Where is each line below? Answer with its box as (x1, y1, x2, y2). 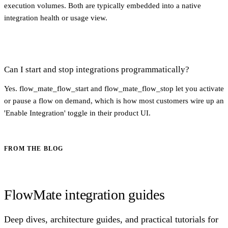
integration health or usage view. (4, 13, 107, 22)
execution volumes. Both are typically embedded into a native (4, 1, 201, 10)
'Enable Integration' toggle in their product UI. (4, 108, 151, 117)
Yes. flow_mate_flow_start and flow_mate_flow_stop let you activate (4, 84, 224, 93)
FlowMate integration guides (4, 186, 165, 203)
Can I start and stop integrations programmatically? (4, 64, 189, 74)
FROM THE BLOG (4, 145, 64, 152)
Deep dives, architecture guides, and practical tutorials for (4, 214, 218, 224)
